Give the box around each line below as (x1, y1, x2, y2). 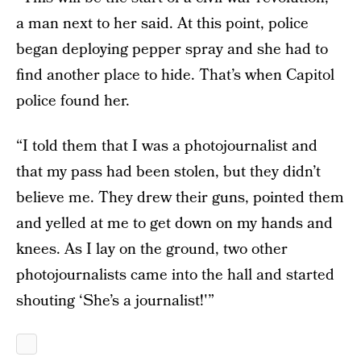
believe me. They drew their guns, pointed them (16, 187, 344, 209)
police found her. (16, 90, 130, 112)
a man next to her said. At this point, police (16, 13, 309, 35)
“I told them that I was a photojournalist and (16, 135, 317, 157)
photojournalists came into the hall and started (16, 264, 334, 286)
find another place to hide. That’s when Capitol (16, 64, 334, 86)
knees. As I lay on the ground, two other (16, 239, 288, 260)
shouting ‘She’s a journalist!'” (16, 290, 214, 312)
